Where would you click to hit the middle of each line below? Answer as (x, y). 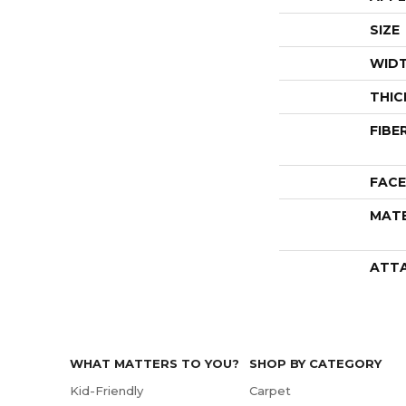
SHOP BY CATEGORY (316, 364)
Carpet (271, 391)
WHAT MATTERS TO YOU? (155, 364)
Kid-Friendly (106, 391)
